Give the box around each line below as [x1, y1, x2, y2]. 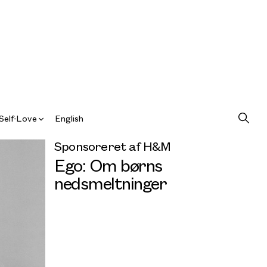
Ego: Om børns [54, 153, 163, 176]
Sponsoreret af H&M [54, 137, 171, 154]
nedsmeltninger [54, 170, 166, 194]
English [55, 112, 84, 124]
